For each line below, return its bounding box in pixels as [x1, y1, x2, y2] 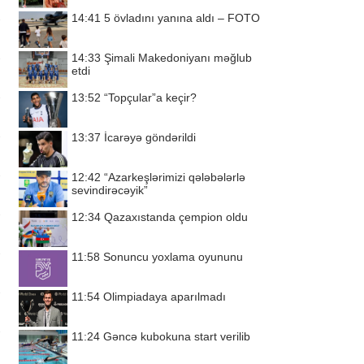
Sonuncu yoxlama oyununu [103, 250, 243, 263]
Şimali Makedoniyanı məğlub [104, 51, 252, 64]
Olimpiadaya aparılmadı [103, 290, 226, 303]
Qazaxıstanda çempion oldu [104, 210, 248, 223]
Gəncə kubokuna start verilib [103, 330, 250, 343]
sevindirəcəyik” [71, 184, 148, 197]
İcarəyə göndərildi [104, 131, 196, 144]
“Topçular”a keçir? [104, 91, 197, 104]
